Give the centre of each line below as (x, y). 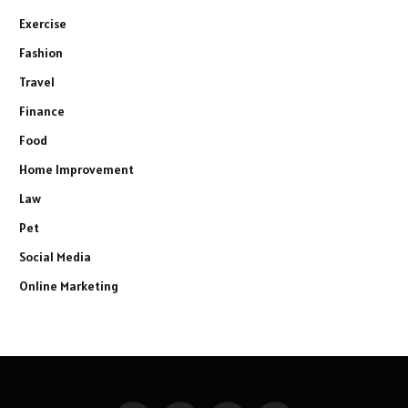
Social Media (55, 256)
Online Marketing (69, 286)
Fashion (41, 52)
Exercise (43, 23)
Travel (37, 82)
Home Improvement (76, 169)
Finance (42, 111)
